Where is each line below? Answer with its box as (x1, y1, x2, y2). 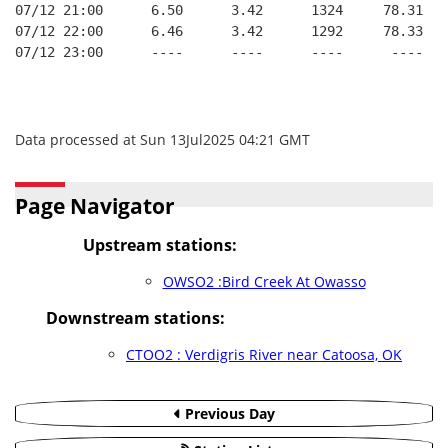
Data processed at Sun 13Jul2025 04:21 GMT (15, 130, 310, 149)
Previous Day (180, 404, 275, 423)
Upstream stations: (82, 234, 237, 256)
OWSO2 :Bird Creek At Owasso (162, 272, 366, 291)
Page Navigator (15, 192, 175, 220)
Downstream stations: (46, 307, 225, 329)
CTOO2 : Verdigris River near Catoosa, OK (126, 345, 402, 364)
